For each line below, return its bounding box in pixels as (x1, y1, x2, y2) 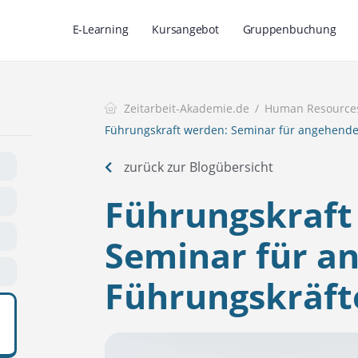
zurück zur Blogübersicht (123, 158, 273, 176)
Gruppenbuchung (242, 22, 336, 37)
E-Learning (72, 22, 129, 37)
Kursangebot (152, 22, 219, 37)
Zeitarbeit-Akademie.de (124, 101, 249, 116)
